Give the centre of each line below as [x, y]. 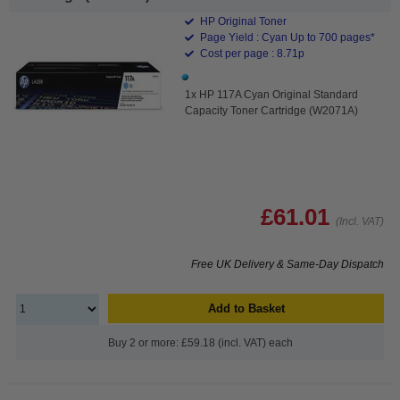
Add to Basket [246, 308]
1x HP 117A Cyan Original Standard [272, 94]
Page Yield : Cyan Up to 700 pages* [287, 37]
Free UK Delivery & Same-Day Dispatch [287, 264]
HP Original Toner [242, 21]
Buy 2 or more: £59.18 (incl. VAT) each [200, 342]
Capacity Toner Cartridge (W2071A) [272, 110]
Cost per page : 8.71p [251, 53]
